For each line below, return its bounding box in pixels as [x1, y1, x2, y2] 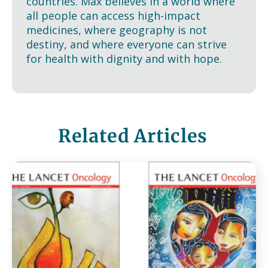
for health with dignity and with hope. [26, 51, 222, 66]
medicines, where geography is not [26, 22, 207, 37]
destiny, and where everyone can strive [26, 36, 227, 51]
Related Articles [57, 124, 208, 147]
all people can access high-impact [26, 8, 200, 23]
